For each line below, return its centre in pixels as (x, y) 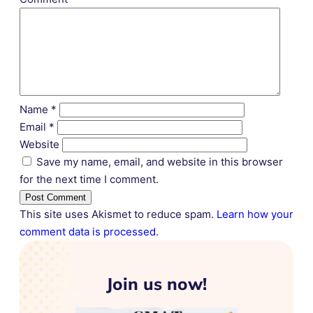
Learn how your (255, 214)
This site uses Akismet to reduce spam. (118, 214)
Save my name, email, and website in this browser (160, 162)
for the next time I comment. (89, 179)
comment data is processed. (89, 232)
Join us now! (156, 284)
